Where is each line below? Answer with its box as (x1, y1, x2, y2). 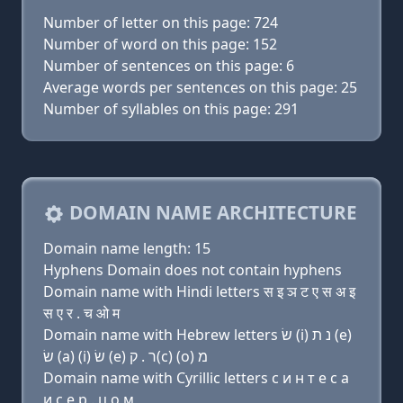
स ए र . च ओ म (43, 303, 120, 323)
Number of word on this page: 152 (43, 34, 277, 54)
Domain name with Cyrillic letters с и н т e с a (43, 368, 349, 388)
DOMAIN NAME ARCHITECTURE (65, 200, 357, 225)
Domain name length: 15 (43, 238, 210, 258)
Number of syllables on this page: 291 (43, 99, 299, 119)
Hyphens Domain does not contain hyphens (43, 260, 342, 280)
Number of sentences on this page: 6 (43, 56, 294, 76)
